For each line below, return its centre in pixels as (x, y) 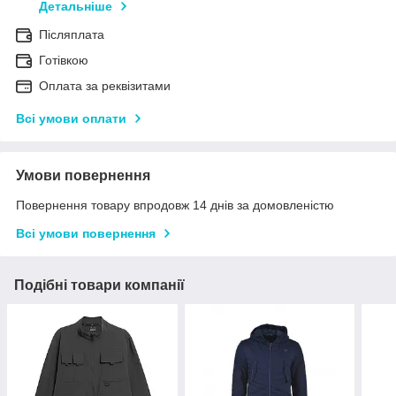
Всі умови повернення (86, 234)
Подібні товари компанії (99, 286)
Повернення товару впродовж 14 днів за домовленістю (175, 206)
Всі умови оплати (71, 119)
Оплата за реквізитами (105, 86)
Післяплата (72, 35)
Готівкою (64, 61)
